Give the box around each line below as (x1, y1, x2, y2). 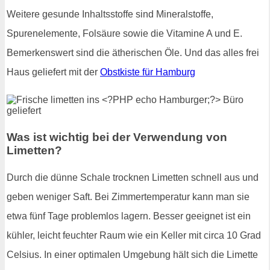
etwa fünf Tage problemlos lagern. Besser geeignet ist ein (7, 211, 251, 222)
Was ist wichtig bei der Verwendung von (7, 130, 227, 143)
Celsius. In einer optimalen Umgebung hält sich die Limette (7, 250, 258, 260)
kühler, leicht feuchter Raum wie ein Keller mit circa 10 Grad (7, 230, 261, 241)
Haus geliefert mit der (7, 66, 100, 77)
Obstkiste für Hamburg (100, 66, 195, 77)
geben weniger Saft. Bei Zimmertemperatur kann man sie (7, 192, 250, 202)
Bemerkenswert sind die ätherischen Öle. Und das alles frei (7, 47, 259, 58)
